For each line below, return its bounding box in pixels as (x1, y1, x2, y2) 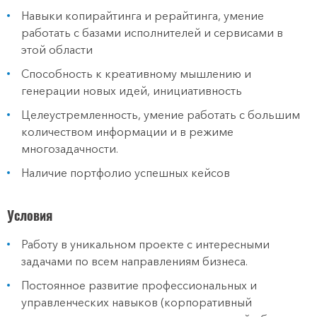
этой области (21, 42, 93, 57)
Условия (7, 206, 52, 224)
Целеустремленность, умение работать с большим (21, 108, 300, 122)
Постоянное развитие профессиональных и (21, 278, 257, 292)
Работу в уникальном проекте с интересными (21, 237, 270, 251)
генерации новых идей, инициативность (21, 83, 242, 98)
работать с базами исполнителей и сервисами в (21, 25, 283, 40)
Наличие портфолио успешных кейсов (21, 166, 230, 180)
